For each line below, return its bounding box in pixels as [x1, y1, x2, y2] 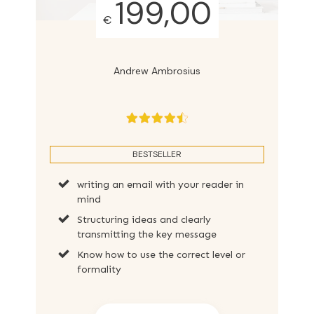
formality [77, 263, 121, 275]
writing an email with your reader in [77, 178, 244, 191]
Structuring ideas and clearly [77, 213, 211, 226]
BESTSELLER [132, 148, 182, 160]
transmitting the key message [77, 228, 217, 240]
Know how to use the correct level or [77, 248, 245, 261]
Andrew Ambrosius [114, 64, 200, 77]
